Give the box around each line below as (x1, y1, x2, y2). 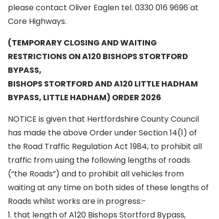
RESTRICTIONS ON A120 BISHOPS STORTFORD (8, 51, 188, 62)
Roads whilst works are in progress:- (8, 196, 146, 207)
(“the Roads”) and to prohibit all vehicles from (8, 168, 184, 179)
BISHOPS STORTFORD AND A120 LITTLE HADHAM (8, 78, 198, 89)
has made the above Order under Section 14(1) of (8, 127, 197, 138)
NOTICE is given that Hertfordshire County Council (8, 113, 199, 125)
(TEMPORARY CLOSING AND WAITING (8, 37, 157, 48)
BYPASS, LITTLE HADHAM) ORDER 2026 (8, 92, 161, 103)
